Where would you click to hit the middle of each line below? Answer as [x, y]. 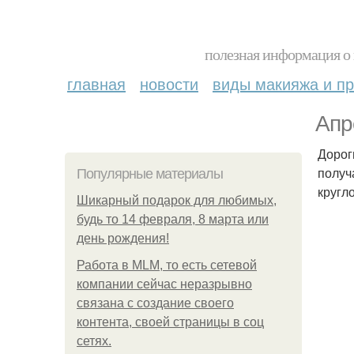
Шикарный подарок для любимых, [177, 200]
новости [169, 83]
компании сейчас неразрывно [164, 284]
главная [96, 83]
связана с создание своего [155, 303]
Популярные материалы [150, 174]
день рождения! [123, 238]
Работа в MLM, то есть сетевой [167, 265]
